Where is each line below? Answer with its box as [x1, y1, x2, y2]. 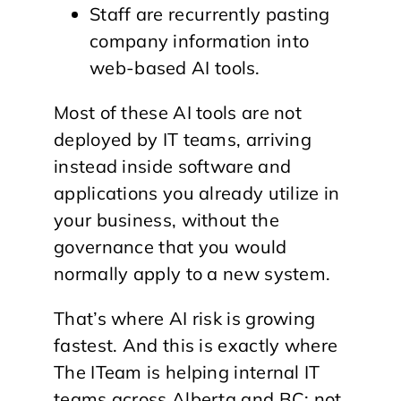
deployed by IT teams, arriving [54, 127, 311, 150]
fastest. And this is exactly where [54, 333, 338, 356]
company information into [90, 29, 310, 52]
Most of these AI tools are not [54, 100, 303, 124]
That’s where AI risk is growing [54, 306, 316, 329]
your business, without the [54, 208, 279, 231]
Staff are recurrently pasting [90, 2, 330, 25]
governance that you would [54, 235, 287, 258]
